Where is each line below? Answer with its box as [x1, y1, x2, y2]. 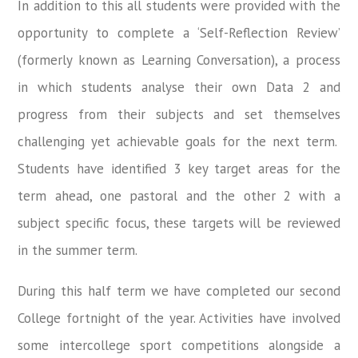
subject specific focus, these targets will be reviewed [18, 213, 340, 232]
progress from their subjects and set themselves [18, 105, 340, 123]
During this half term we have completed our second [18, 281, 340, 300]
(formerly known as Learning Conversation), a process [18, 50, 340, 69]
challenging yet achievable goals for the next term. [18, 132, 340, 150]
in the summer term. [18, 241, 138, 259]
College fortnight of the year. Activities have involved [18, 308, 340, 327]
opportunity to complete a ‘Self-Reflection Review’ [18, 23, 340, 42]
